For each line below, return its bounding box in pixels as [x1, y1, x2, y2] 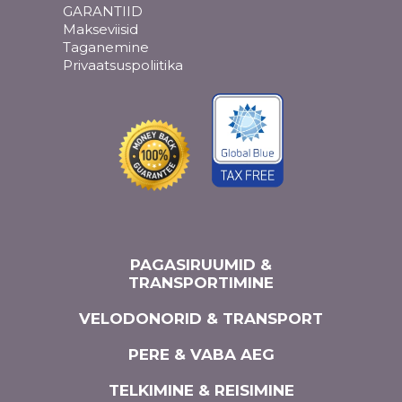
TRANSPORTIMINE [128, 274, 274, 293]
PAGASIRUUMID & [130, 256, 272, 275]
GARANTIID [63, 3, 143, 21]
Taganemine [63, 39, 149, 57]
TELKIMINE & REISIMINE [108, 381, 294, 400]
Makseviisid [63, 21, 138, 39]
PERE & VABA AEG [127, 345, 275, 364]
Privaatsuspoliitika [63, 57, 183, 74]
